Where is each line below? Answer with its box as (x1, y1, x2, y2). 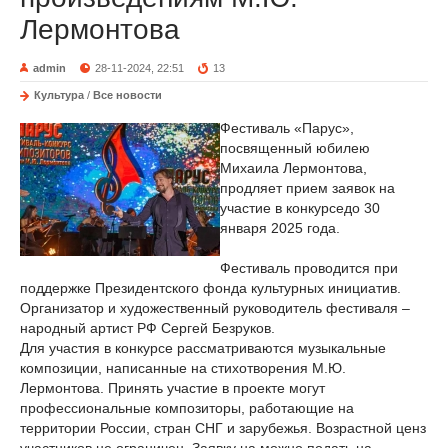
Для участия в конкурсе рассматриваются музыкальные (20, 340, 386, 356)
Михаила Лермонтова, (220, 160, 367, 176)
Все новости (93, 89, 162, 101)
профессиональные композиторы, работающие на (20, 400, 354, 416)
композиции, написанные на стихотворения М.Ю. (20, 360, 346, 376)
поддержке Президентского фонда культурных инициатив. (20, 280, 401, 296)
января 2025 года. (220, 220, 340, 236)
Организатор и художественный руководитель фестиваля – (20, 300, 410, 316)
